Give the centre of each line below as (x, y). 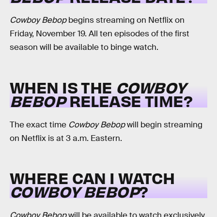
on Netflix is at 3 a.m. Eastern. (66, 138)
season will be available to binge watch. (84, 47)
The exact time (39, 124)
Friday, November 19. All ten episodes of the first (100, 34)
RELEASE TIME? (129, 100)
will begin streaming (164, 124)
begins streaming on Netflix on (125, 20)
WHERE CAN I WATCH (92, 178)
